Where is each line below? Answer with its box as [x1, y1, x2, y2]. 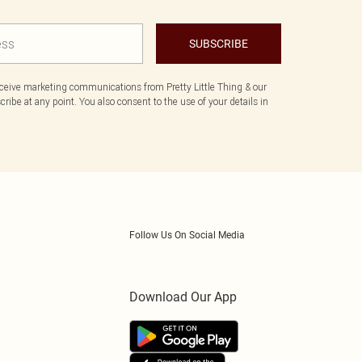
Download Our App [129, 289, 238, 305]
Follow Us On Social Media [129, 229, 246, 241]
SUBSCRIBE [189, 37, 248, 50]
